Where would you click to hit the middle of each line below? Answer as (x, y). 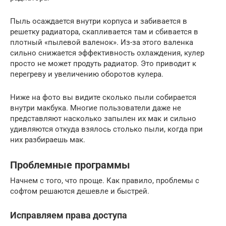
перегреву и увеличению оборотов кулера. (88, 74)
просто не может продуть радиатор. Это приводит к (103, 63)
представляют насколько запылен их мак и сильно (103, 118)
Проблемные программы (70, 165)
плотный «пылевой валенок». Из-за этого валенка (102, 42)
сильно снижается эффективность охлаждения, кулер (107, 53)
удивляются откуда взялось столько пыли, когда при (106, 129)
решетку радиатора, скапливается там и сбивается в (104, 32)
